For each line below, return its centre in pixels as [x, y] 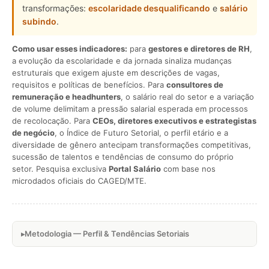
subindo [39, 21]
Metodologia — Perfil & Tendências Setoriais [107, 234]
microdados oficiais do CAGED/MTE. [79, 181]
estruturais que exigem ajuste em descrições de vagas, [116, 73]
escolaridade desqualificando [149, 8]
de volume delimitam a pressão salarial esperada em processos [130, 109]
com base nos [188, 169]
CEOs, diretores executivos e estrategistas [174, 121]
